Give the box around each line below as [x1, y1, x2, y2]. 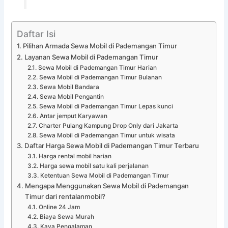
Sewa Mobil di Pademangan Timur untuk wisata [39, 131, 175, 139]
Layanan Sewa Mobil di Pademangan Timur [24, 52, 159, 61]
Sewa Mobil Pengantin [39, 93, 104, 100]
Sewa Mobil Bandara [39, 83, 99, 91]
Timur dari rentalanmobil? [25, 192, 106, 201]
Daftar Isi [17, 28, 56, 39]
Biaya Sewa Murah [39, 213, 94, 220]
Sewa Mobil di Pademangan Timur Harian [38, 64, 157, 71]
